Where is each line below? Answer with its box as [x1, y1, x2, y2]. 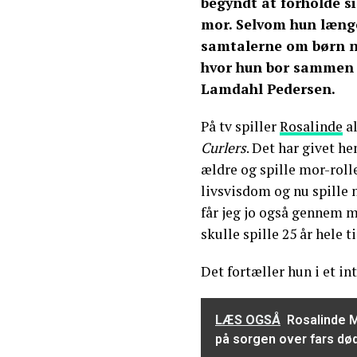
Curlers [201, 139, 246, 158]
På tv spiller [201, 117, 280, 136]
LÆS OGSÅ [215, 312, 280, 328]
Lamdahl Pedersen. [201, 80, 335, 99]
